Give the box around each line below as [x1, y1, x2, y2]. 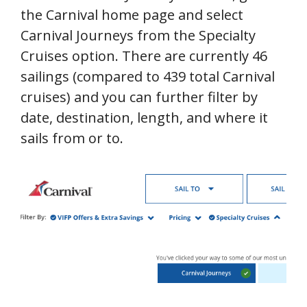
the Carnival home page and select [21, 5, 243, 25]
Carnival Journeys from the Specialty [21, 26, 256, 45]
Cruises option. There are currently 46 [21, 47, 267, 66]
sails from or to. [21, 129, 123, 148]
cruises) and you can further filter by [21, 88, 258, 107]
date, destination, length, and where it [21, 108, 268, 127]
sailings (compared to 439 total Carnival [21, 67, 275, 86]
